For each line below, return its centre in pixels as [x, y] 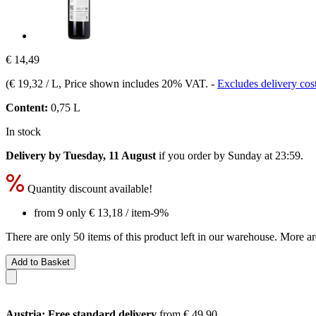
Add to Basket [41, 262]
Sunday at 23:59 [264, 155]
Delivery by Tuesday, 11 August [81, 155]
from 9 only [61, 212]
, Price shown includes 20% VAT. [135, 83]
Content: [27, 107]
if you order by [192, 155]
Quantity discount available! [89, 188]
